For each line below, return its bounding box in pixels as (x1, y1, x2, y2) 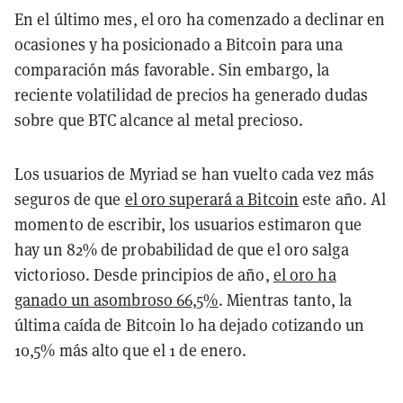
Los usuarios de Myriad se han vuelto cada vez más (14, 163, 374, 184)
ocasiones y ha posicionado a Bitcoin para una (14, 33, 344, 55)
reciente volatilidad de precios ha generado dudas (14, 84, 368, 105)
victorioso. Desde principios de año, (14, 264, 273, 285)
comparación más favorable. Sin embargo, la (14, 58, 330, 80)
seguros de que (14, 188, 125, 210)
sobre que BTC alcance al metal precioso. (14, 109, 304, 130)
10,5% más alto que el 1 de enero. (14, 339, 247, 361)
